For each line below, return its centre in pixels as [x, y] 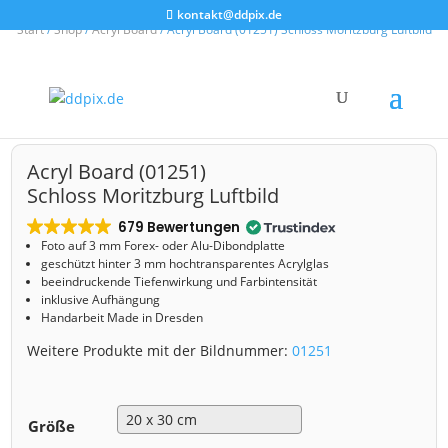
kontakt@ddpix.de [229, 14]
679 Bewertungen [178, 228]
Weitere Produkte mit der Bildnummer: [160, 351]
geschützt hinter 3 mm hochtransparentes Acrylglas [185, 264]
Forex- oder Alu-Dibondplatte [206, 246]
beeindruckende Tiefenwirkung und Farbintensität [179, 282]
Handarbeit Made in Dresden [122, 318]
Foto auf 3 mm [83, 246]
